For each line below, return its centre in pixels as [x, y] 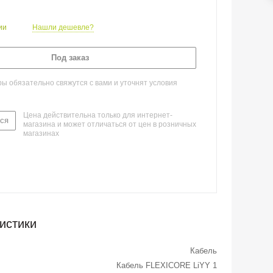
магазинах [41, 133]
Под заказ [70, 58]
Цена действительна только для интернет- [98, 115]
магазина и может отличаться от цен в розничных [110, 124]
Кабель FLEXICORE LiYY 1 [167, 265]
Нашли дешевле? [63, 27]
